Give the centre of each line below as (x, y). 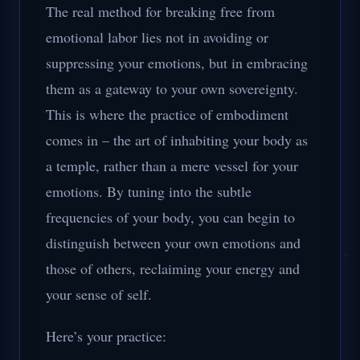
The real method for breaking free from (160, 11)
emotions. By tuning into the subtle (149, 191)
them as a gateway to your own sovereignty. (172, 88)
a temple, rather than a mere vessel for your (172, 166)
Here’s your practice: (106, 336)
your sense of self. (99, 294)
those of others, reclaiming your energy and (173, 268)
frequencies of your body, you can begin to (170, 217)
